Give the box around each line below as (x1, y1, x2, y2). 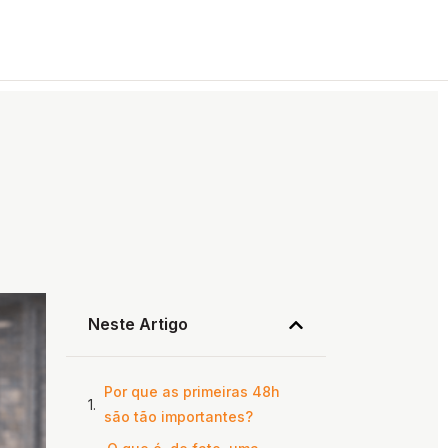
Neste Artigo (88, 314, 188, 335)
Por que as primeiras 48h (104, 383, 280, 401)
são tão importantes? (104, 408, 253, 426)
